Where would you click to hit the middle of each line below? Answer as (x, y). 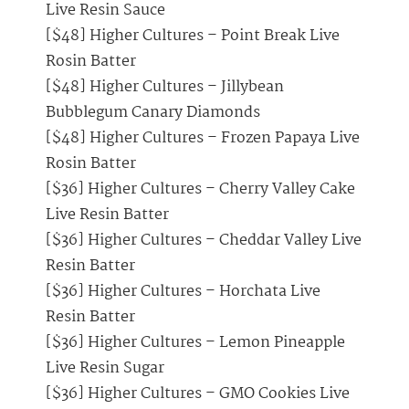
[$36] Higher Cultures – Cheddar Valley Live (204, 241)
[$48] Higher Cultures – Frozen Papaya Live (203, 139)
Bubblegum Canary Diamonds (153, 113)
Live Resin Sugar (105, 369)
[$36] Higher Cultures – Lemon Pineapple (195, 343)
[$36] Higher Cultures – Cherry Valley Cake (200, 190)
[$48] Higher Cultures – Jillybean (165, 88)
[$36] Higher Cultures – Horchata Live (183, 292)
